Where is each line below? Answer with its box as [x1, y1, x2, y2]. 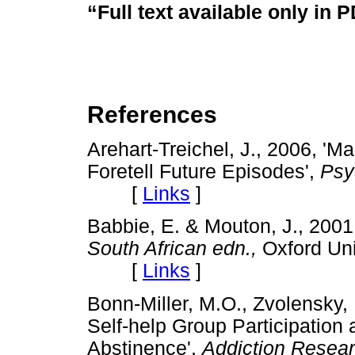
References [87, 101, 217, 128]
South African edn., [87, 238, 257, 260]
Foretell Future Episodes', [87, 161, 320, 183]
